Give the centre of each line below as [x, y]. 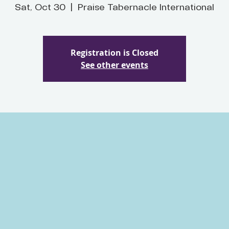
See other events [114, 65]
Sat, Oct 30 [40, 8]
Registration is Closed [114, 53]
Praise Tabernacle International [146, 8]
